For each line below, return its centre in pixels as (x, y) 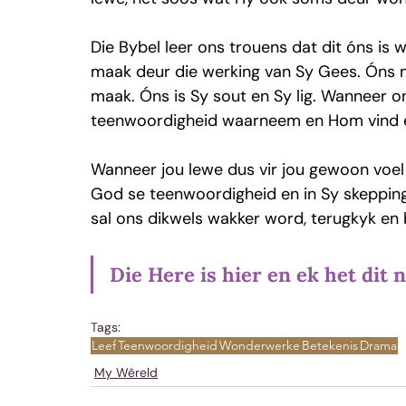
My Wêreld (126, 372)
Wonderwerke (260, 345)
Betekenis (330, 345)
